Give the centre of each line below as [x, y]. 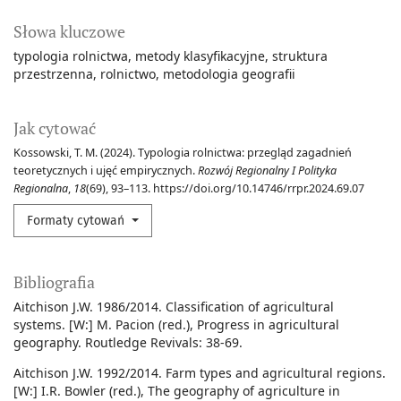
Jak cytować [55, 128]
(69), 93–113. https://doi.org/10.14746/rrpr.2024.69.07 [225, 189]
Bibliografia [54, 282]
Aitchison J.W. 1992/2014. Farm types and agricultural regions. [200, 373]
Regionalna [41, 189]
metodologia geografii [229, 74]
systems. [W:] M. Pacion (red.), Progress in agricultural [176, 325]
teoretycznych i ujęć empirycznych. [106, 171]
